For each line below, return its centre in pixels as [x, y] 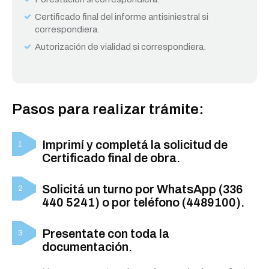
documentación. [87, 247]
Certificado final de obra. [111, 158]
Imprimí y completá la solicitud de [135, 145]
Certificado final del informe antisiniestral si [122, 17]
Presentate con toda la [106, 234]
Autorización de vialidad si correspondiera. [120, 47]
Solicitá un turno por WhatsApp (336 [142, 189]
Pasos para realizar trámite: [108, 109]
